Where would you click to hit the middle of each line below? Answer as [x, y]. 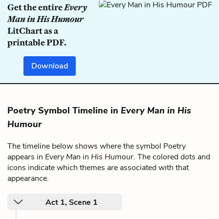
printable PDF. [37, 43]
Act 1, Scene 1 [72, 202]
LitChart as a [33, 31]
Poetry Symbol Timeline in [64, 110]
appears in [26, 157]
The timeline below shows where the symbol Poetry [97, 146]
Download [50, 66]
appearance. [28, 178]
